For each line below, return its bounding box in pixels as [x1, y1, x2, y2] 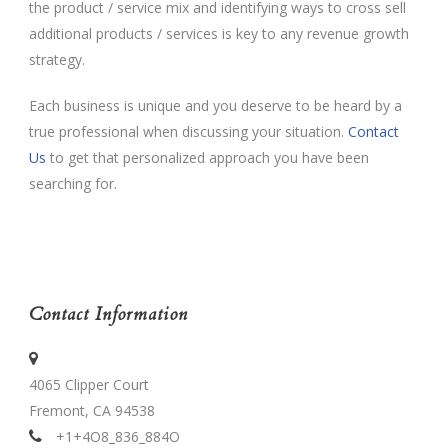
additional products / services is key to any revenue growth [29, 24, 409, 44]
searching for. [29, 174, 117, 194]
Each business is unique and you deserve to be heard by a [29, 96, 402, 116]
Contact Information [29, 302, 188, 328]
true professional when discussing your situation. [29, 122, 348, 142]
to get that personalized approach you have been [46, 148, 369, 168]
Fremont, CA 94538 [29, 401, 155, 421]
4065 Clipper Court [29, 375, 149, 395]
